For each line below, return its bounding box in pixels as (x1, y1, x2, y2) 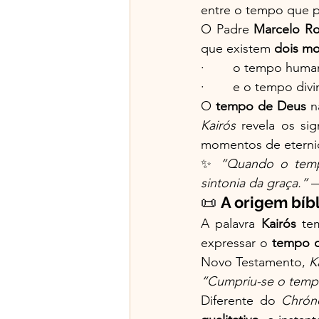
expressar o (201, 234, 272, 251)
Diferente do (201, 292, 282, 308)
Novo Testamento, (201, 253, 309, 270)
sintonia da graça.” (201, 174, 308, 191)
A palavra (201, 215, 261, 231)
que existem (201, 40, 274, 56)
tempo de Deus (216, 98, 307, 114)
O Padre (201, 21, 254, 37)
